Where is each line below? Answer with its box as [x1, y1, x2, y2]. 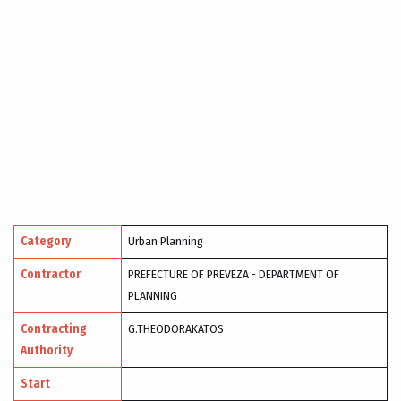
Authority [20, 343, 73, 358]
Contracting [20, 321, 87, 337]
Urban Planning [127, 234, 203, 249]
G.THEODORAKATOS [127, 321, 224, 337]
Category [20, 234, 71, 249]
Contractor [20, 267, 81, 282]
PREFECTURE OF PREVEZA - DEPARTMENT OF [127, 267, 339, 282]
